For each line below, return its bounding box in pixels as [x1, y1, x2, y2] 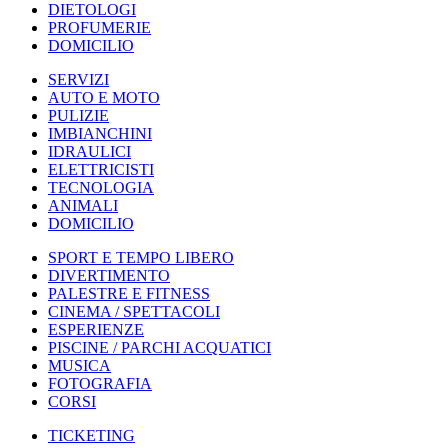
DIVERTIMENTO [48, 267, 170, 284]
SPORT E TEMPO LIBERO [48, 249, 234, 266]
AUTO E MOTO [48, 89, 160, 106]
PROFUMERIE [48, 19, 151, 36]
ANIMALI [48, 197, 118, 214]
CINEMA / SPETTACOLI [48, 303, 220, 320]
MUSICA [48, 357, 111, 374]
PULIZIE [48, 107, 109, 124]
